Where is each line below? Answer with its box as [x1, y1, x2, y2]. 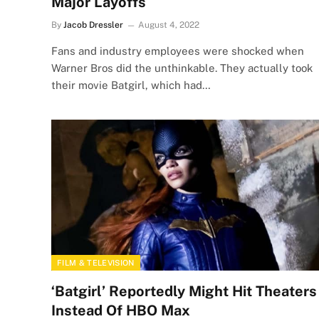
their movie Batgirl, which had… [51, 79, 211, 91]
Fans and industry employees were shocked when [51, 45, 304, 57]
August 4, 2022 [138, 20, 199, 30]
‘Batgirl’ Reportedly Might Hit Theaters [51, 282, 317, 300]
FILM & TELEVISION [57, 258, 135, 267]
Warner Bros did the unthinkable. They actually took [51, 62, 313, 74]
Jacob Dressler [63, 20, 123, 30]
